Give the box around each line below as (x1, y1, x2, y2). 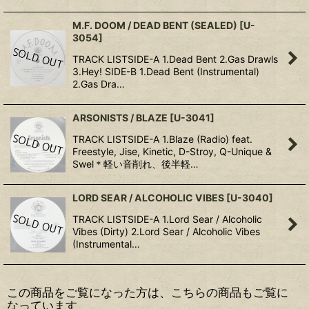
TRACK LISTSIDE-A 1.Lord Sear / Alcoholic (72, 213, 262, 225)
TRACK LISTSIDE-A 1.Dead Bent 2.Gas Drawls (72, 53, 278, 65)
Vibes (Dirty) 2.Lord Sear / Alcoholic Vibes (72, 226, 260, 237)
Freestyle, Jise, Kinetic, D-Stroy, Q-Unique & (72, 146, 272, 157)
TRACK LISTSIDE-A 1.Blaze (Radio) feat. (72, 133, 252, 145)
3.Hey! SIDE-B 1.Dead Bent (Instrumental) (72, 66, 259, 77)
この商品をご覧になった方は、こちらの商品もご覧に (7, 285, 288, 299)
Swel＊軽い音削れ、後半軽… (72, 158, 199, 170)
